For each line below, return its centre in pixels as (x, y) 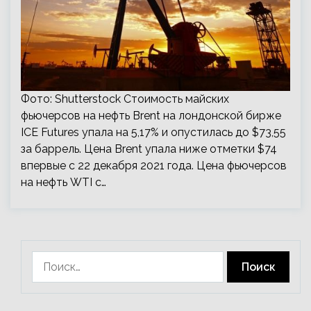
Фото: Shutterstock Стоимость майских (125, 99)
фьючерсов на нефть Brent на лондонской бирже (151, 116)
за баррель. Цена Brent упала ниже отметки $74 (149, 149)
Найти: (49, 259)
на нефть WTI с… (64, 182)
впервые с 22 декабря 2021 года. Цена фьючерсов (154, 166)
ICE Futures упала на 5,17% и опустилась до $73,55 (153, 132)
